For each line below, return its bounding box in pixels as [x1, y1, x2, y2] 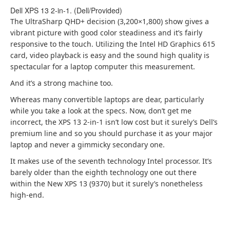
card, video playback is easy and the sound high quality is [10, 50, 209, 60]
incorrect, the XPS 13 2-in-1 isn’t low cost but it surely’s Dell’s [10, 117, 218, 127]
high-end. [10, 190, 44, 200]
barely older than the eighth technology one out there [10, 167, 197, 177]
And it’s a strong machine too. [10, 78, 113, 88]
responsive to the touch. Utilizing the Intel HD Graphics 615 [10, 39, 215, 49]
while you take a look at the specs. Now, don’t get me [10, 106, 191, 116]
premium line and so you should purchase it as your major [10, 128, 213, 138]
